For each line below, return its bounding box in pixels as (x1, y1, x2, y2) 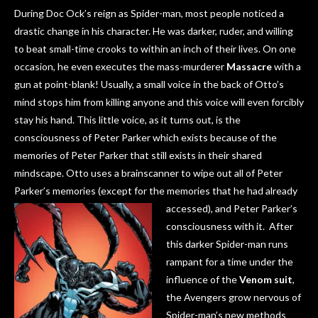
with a (272, 60, 301, 73)
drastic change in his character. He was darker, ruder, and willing (14, 25, 293, 38)
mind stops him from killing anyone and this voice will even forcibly (14, 96, 304, 109)
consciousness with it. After (166, 220, 293, 233)
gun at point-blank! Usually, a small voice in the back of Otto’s (14, 78, 284, 91)
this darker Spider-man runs (166, 238, 288, 251)
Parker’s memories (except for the (14, 185, 167, 197)
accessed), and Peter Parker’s (166, 202, 297, 215)
